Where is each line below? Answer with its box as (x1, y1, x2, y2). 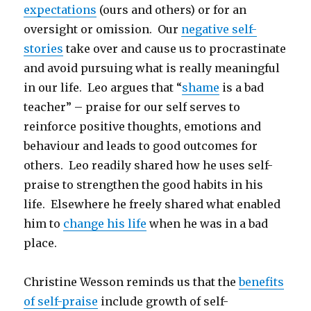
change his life (63, 216, 147, 230)
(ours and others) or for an (96, 2, 247, 17)
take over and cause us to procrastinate (63, 41, 287, 56)
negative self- (181, 22, 258, 36)
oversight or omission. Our (24, 22, 182, 36)
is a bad (219, 80, 264, 94)
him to (24, 216, 64, 230)
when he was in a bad (146, 216, 269, 230)
